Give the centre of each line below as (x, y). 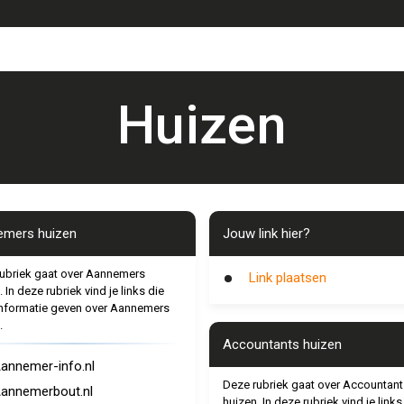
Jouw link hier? (266, 234)
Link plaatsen (287, 278)
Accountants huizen (282, 344)
